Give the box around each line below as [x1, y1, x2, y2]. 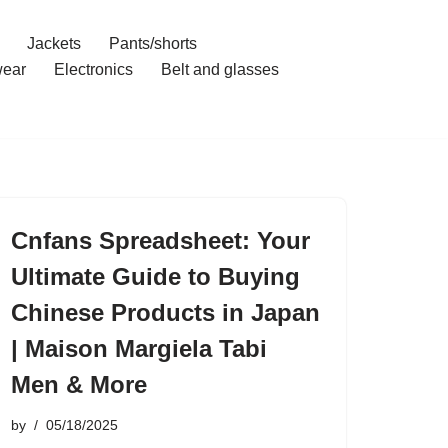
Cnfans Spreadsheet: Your [11, 227, 310, 254]
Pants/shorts [108, 35, 197, 52]
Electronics [53, 61, 133, 78]
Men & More [11, 371, 147, 398]
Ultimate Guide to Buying [11, 263, 300, 290]
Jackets [26, 35, 81, 52]
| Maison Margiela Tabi [11, 335, 267, 362]
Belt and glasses [160, 61, 279, 78]
